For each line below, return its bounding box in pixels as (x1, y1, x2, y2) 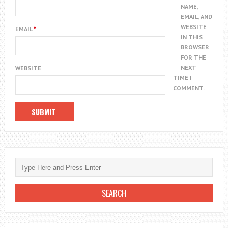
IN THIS (181, 33, 203, 41)
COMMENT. (173, 84, 205, 92)
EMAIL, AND (181, 13, 213, 21)
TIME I (173, 74, 192, 82)
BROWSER (181, 43, 210, 51)
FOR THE (181, 53, 207, 62)
